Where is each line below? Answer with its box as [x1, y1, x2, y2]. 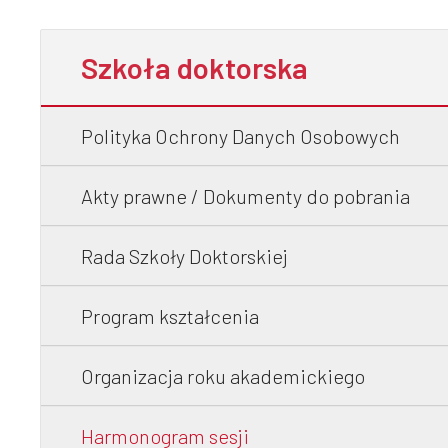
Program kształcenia [81, 304, 259, 328]
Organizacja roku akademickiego [81, 364, 365, 388]
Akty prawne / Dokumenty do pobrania [81, 184, 410, 208]
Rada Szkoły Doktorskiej [81, 244, 288, 268]
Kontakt [110, 203, 251, 253]
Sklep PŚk [110, 104, 286, 154]
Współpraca [110, 5, 324, 55]
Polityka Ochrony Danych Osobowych [81, 124, 400, 148]
